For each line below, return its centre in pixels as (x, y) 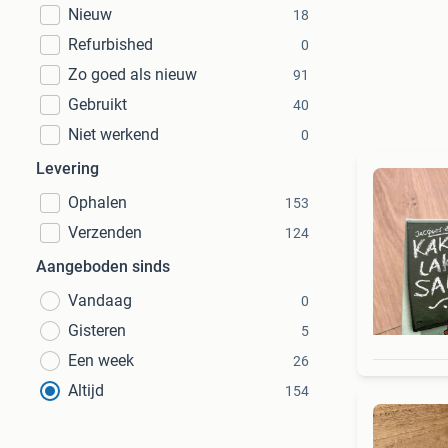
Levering (67, 168)
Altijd (86, 390)
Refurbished (110, 44)
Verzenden (105, 232)
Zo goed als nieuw (132, 74)
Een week (101, 360)
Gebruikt (97, 104)
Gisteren (97, 330)
